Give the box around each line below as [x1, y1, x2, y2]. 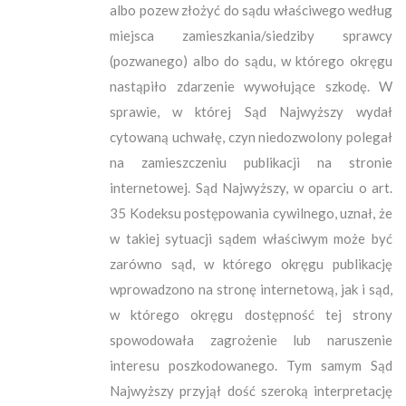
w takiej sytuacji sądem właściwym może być [110, 229, 392, 246]
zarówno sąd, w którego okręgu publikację [110, 255, 392, 272]
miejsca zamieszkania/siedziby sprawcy [110, 26, 392, 43]
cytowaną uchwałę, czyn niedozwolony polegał [110, 128, 392, 145]
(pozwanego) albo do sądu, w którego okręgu [110, 52, 392, 69]
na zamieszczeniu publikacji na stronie [110, 153, 392, 170]
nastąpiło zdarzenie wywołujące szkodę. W [110, 77, 392, 94]
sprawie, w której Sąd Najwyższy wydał [110, 102, 392, 120]
